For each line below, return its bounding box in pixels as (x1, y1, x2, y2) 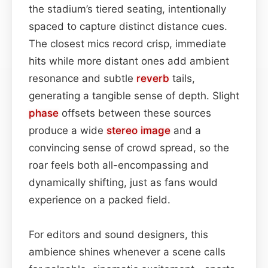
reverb (136, 72, 169, 84)
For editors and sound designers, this (29, 228, 208, 240)
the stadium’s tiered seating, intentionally (29, 2, 226, 15)
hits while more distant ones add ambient (29, 54, 229, 67)
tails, (169, 72, 195, 84)
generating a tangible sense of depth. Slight (29, 89, 239, 102)
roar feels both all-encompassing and (29, 159, 209, 171)
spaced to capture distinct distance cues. (29, 20, 227, 32)
